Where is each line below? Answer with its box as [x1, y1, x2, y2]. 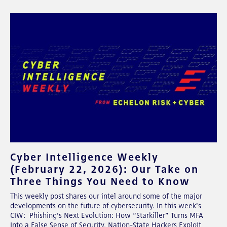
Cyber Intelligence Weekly [10, 150, 159, 163]
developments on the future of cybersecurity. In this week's [10, 201, 201, 210]
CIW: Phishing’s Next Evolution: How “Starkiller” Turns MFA [10, 211, 203, 219]
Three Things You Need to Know [10, 174, 190, 187]
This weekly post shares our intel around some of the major [10, 192, 202, 200]
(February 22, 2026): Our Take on [10, 162, 199, 175]
